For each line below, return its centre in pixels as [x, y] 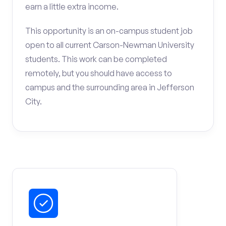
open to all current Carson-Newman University [110, 45]
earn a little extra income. [72, 7]
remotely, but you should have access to [99, 73]
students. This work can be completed [96, 59]
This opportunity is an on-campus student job [109, 31]
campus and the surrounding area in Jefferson [110, 87]
